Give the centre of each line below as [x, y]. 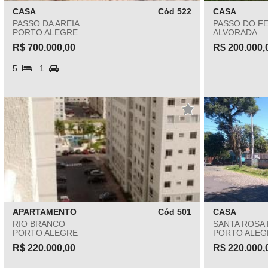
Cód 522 [174, 11]
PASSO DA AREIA [46, 23]
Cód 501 [174, 212]
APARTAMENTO [45, 212]
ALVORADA [235, 32]
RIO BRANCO [39, 224]
